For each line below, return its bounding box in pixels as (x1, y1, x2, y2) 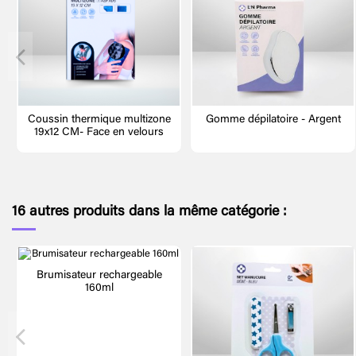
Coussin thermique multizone (27, 114, 171, 126)
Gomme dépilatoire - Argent (205, 114, 341, 126)
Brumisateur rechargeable (36, 269, 162, 281)
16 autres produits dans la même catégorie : (12, 204, 287, 219)
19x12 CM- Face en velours (34, 126, 164, 138)
